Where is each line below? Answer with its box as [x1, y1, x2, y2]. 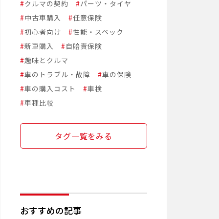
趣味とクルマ [24, 55, 68, 66]
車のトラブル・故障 [24, 69, 90, 80]
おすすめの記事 [20, 204, 82, 217]
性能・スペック [73, 27, 124, 37]
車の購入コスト [24, 84, 76, 94]
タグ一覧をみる [55, 130, 112, 142]
